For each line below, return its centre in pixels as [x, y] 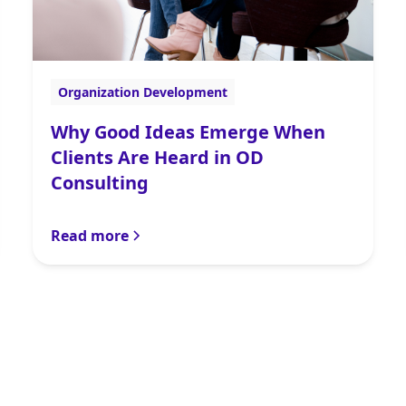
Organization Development [142, 92]
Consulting [99, 183]
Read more [89, 236]
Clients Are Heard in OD [157, 158]
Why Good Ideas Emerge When [188, 132]
